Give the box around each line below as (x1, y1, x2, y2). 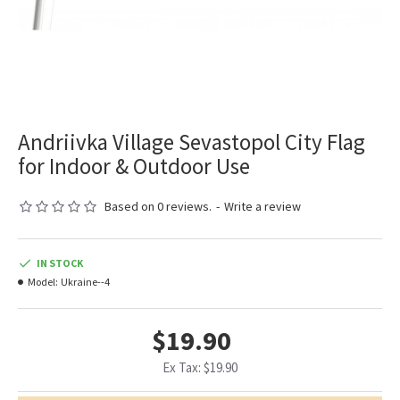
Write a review (224, 198, 301, 215)
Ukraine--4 (61, 275, 110, 289)
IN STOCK (37, 256, 83, 271)
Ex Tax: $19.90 (162, 359, 237, 377)
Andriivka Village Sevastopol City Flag (18, 128, 365, 157)
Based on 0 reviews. (104, 198, 212, 215)
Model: (28, 275, 58, 289)
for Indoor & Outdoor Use (18, 152, 250, 181)
